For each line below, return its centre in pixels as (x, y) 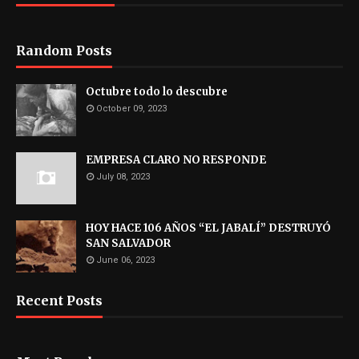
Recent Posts (59, 300)
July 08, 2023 (123, 176)
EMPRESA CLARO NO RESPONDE (176, 159)
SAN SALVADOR (128, 243)
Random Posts (64, 50)
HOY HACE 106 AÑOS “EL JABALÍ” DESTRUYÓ (208, 228)
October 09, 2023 (131, 108)
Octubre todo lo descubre (157, 91)
